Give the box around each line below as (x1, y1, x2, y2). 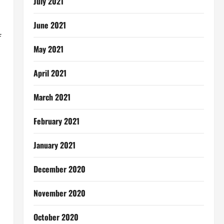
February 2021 (33, 115, 79, 127)
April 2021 (33, 67, 66, 79)
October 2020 (33, 211, 78, 223)
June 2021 (33, 19, 66, 31)
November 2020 (33, 187, 85, 199)
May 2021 (33, 43, 63, 55)
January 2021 (33, 139, 75, 151)
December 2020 (33, 163, 85, 175)
